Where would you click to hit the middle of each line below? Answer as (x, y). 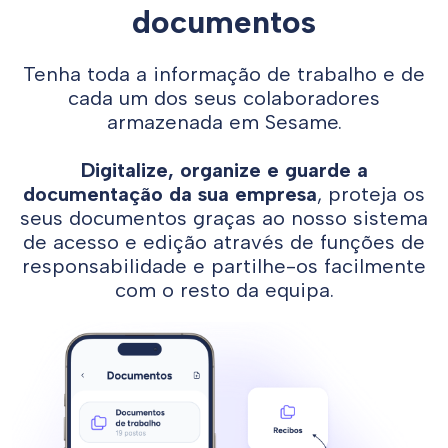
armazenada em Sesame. (224, 122)
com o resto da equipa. (224, 290)
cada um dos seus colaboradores (224, 98)
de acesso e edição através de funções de (224, 242)
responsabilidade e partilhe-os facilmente (224, 266)
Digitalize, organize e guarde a (224, 170)
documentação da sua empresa (170, 194)
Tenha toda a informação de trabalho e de (224, 74)
